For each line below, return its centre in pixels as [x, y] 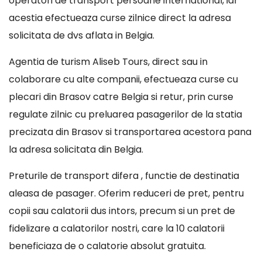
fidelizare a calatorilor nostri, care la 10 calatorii [117, 228]
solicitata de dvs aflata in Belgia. [82, 35]
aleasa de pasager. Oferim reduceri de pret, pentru [126, 193]
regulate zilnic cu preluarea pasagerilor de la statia [125, 114]
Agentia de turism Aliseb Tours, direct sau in [108, 62]
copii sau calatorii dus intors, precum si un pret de [122, 211]
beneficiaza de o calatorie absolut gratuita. [107, 246]
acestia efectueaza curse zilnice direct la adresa [120, 18]
